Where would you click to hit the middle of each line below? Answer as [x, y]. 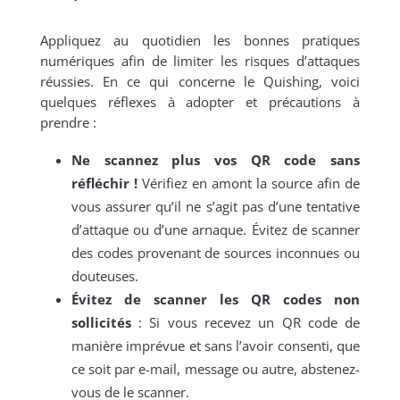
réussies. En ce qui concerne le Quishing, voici [200, 82]
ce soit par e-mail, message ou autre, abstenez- [216, 369]
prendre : [68, 123]
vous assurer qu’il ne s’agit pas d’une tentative [216, 207]
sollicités [101, 323]
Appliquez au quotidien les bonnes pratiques [200, 41]
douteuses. [104, 276]
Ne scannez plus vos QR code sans [216, 160]
